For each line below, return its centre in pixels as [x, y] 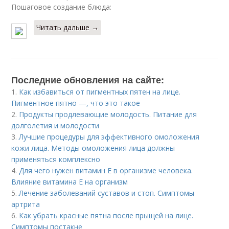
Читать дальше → [68, 27]
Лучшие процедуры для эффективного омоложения [109, 136]
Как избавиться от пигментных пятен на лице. [100, 91]
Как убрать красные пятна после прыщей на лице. [106, 215]
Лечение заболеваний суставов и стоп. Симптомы [107, 193]
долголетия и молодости [55, 125]
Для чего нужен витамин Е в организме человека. [106, 170]
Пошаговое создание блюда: [62, 7]
